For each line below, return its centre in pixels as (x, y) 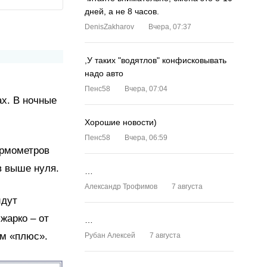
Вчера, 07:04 (146, 89)
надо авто (104, 73)
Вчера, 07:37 (170, 27)
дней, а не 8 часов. (122, 11)
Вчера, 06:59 (146, 138)
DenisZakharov (109, 27)
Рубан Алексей (110, 235)
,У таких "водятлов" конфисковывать (156, 60)
